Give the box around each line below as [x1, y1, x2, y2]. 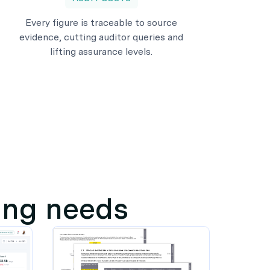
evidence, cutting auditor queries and [19, 31, 183, 43]
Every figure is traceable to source [25, 16, 177, 28]
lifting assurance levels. [50, 45, 152, 57]
